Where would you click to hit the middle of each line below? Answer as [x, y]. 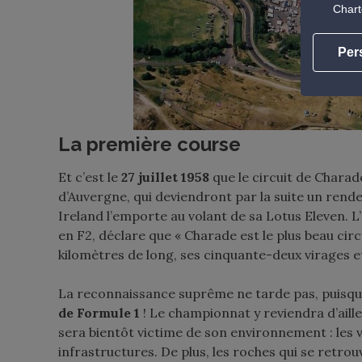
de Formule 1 [101, 313]
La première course [149, 144]
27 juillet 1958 [165, 177]
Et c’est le [90, 177]
